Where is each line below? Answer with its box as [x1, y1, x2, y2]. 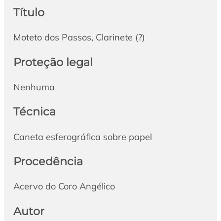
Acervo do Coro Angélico [13, 181, 115, 192]
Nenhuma [13, 81, 55, 93]
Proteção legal [13, 55, 93, 69]
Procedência [13, 154, 83, 168]
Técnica [13, 105, 56, 119]
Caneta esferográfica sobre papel [13, 131, 152, 143]
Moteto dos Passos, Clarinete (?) [13, 32, 145, 43]
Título [13, 5, 44, 19]
